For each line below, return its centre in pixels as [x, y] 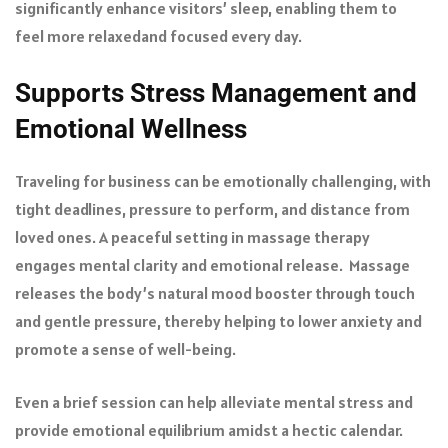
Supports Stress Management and [216, 92]
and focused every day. [221, 35]
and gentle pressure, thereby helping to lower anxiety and [218, 320]
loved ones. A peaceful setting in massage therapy [192, 236]
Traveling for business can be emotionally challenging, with [223, 180]
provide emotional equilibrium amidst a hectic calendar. [209, 429]
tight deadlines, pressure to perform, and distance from [212, 208]
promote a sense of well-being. [128, 348]
